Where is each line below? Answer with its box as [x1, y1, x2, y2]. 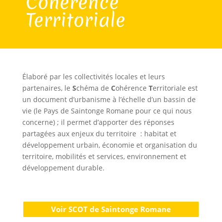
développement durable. [22, 163, 105, 172]
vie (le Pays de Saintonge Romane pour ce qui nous [22, 106, 192, 115]
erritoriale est [152, 83, 198, 93]
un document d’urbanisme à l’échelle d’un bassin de [22, 95, 196, 104]
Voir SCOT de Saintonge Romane [51, 204, 171, 214]
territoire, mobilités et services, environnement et [22, 152, 186, 161]
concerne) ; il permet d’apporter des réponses [22, 117, 174, 127]
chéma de [76, 83, 111, 93]
